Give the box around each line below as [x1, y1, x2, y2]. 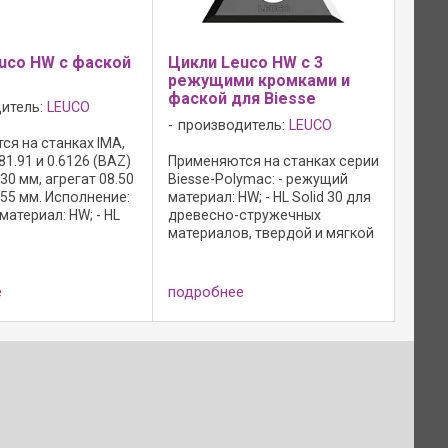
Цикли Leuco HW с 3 [167, 52, 323, 72]
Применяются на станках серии [167, 152, 379, 169]
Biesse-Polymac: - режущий [167, 170, 348, 187]
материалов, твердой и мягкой [167, 224, 374, 241]
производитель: [177, 116, 289, 134]
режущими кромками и [167, 70, 350, 90]
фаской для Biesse [167, 88, 316, 108]
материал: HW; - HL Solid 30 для [167, 188, 371, 205]
